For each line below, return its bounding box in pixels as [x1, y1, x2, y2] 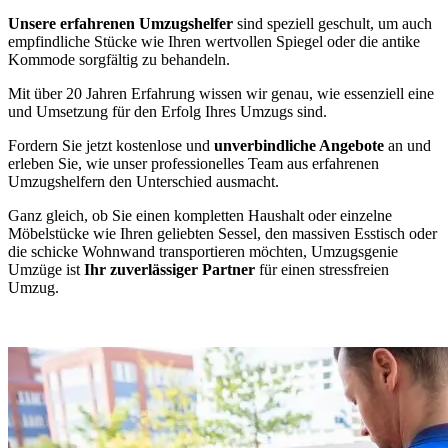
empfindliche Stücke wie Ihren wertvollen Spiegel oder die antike [8, 32, 420, 50]
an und [384, 136, 431, 154]
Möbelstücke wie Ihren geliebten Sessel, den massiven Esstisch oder [8, 224, 437, 242]
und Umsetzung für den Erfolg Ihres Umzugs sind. [8, 102, 327, 120]
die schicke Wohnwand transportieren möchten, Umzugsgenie [8, 242, 398, 260]
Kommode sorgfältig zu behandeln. [8, 50, 230, 68]
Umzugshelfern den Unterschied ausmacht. [8, 172, 279, 190]
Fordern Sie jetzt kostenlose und [8, 136, 214, 154]
